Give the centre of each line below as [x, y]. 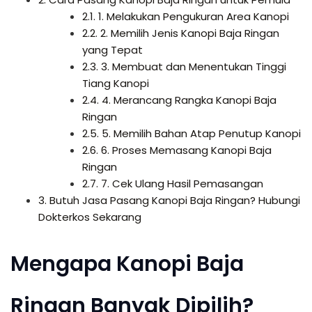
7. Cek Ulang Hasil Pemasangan [180, 183]
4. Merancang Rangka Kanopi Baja [187, 100]
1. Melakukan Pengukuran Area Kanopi [192, 16]
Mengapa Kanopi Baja [127, 264]
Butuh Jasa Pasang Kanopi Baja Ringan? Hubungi [173, 200]
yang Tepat [112, 49]
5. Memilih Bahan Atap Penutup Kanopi [200, 133]
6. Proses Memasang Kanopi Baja [185, 150]
